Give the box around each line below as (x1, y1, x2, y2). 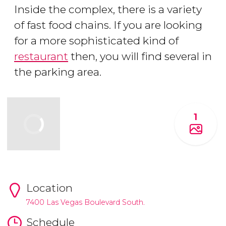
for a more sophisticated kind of (14, 34, 179, 47)
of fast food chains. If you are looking (14, 19, 202, 32)
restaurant (14, 50, 68, 63)
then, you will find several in (68, 50, 212, 63)
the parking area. (14, 66, 101, 79)
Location (26, 181, 73, 194)
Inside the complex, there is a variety (14, 3, 202, 16)
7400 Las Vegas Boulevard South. (26, 197, 145, 207)
